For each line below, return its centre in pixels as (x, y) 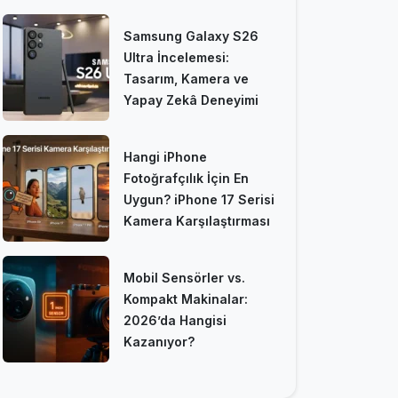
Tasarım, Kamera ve (186, 78)
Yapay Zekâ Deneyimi (191, 99)
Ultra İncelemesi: (176, 57)
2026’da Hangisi (175, 320)
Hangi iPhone (165, 156)
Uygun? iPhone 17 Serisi (199, 199)
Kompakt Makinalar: (186, 298)
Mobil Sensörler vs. (184, 277)
